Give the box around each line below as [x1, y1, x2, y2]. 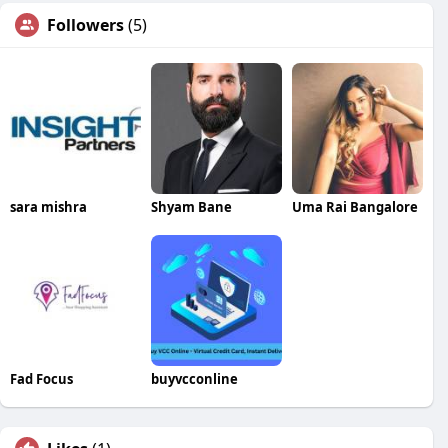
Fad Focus [10, 369, 73, 388]
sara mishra [10, 197, 87, 216]
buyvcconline [150, 369, 238, 388]
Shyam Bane [150, 197, 232, 216]
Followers [47, 13, 124, 36]
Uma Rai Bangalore [291, 197, 418, 216]
